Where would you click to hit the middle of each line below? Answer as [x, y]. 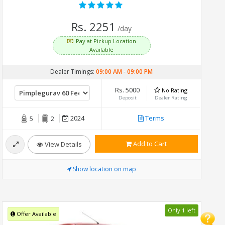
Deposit [127, 97]
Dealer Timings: [73, 71]
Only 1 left [181, 210]
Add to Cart [149, 143]
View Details [62, 144]
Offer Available [36, 214]
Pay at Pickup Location [106, 41]
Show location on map [105, 169]
